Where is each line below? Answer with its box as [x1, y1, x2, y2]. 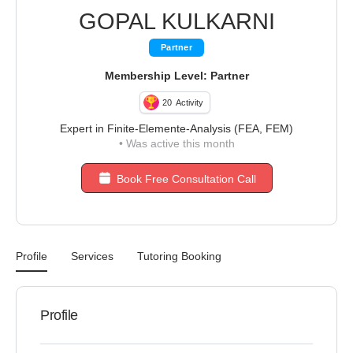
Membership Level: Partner [104, 69, 249, 82]
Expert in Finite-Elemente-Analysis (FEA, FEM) [60, 122, 293, 135]
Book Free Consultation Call [116, 173, 256, 185]
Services [71, 250, 113, 262]
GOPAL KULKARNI [78, 9, 275, 34]
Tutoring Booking [137, 250, 221, 262]
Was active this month [122, 137, 235, 150]
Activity [175, 98, 203, 107]
